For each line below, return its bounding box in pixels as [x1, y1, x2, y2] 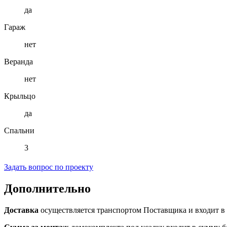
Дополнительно [4, 182, 91, 196]
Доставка [4, 206, 39, 215]
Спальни [4, 126, 34, 135]
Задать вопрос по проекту [4, 163, 93, 172]
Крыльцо [4, 92, 35, 101]
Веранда [4, 57, 33, 66]
